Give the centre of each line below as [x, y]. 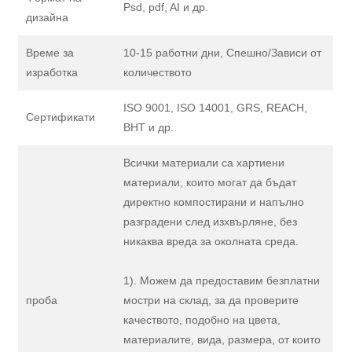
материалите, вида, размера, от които [222, 340]
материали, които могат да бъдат [210, 183]
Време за [50, 53]
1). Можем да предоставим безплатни [222, 281]
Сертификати [61, 117]
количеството [158, 73]
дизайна [48, 18]
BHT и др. [149, 128]
